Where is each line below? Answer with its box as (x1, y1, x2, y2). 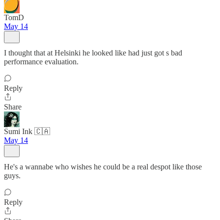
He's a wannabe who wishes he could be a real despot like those (4, 163, 202, 171)
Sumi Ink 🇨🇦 (4, 127, 50, 136)
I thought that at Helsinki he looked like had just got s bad (4, 49, 182, 57)
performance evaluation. (4, 57, 79, 66)
